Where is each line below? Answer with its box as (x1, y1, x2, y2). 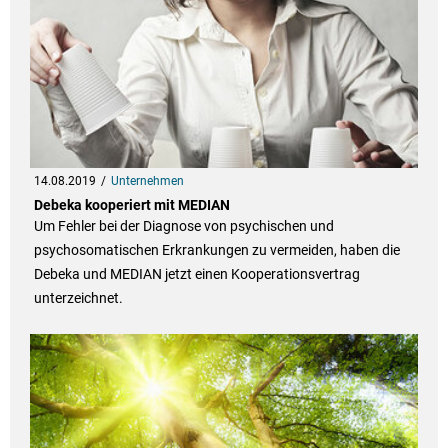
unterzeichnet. (33, 290, 123, 307)
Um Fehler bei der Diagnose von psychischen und (33, 218, 334, 235)
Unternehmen (110, 174, 184, 189)
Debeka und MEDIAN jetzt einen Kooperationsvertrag (33, 266, 360, 283)
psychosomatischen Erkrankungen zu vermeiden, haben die (33, 242, 400, 259)
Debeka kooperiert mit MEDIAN (33, 197, 230, 214)
